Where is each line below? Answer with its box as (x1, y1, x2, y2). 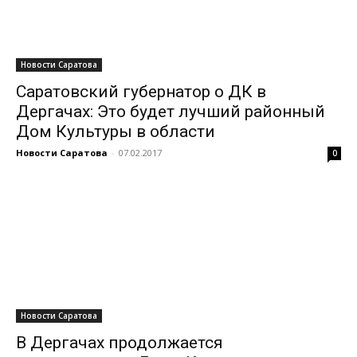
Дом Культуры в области (16, 121, 215, 141)
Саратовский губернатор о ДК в (16, 81, 266, 101)
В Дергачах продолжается (16, 332, 223, 352)
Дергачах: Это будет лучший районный (16, 101, 325, 121)
